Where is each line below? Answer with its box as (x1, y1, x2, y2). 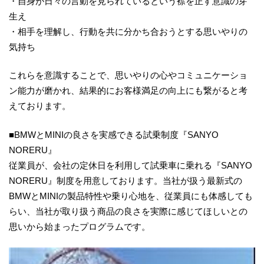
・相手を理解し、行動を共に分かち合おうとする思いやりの (9, 26, 247, 37)
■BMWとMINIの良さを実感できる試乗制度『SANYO (9, 129, 219, 140)
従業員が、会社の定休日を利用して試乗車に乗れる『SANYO (9, 160, 252, 170)
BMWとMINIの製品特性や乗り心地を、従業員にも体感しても (9, 190, 253, 201)
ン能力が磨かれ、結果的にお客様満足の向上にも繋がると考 (9, 85, 247, 96)
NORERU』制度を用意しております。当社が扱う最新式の (9, 175, 242, 186)
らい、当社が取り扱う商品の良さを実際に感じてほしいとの (9, 206, 247, 216)
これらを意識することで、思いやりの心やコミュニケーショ (9, 70, 247, 81)
